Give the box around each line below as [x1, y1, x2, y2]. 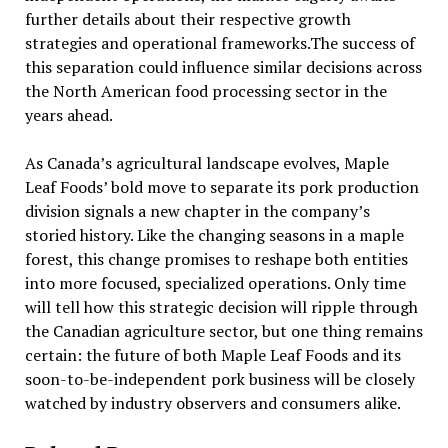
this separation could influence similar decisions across [24, 56, 422, 79]
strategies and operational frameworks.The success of [24, 32, 415, 55]
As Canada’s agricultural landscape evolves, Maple [24, 152, 389, 175]
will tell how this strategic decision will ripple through [24, 296, 418, 319]
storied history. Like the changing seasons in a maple [24, 224, 404, 247]
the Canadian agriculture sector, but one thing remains [24, 320, 423, 343]
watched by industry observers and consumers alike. [24, 392, 401, 415]
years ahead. [24, 104, 113, 127]
